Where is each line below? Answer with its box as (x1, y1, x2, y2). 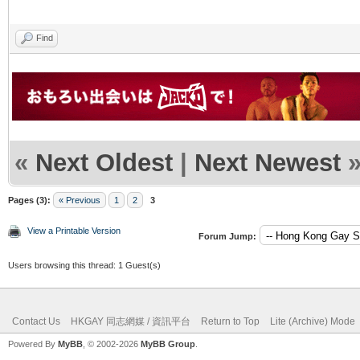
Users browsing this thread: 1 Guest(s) (8, 260, 161, 270)
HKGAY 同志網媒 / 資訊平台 (71, 315, 190, 327)
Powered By (8, 338, 58, 349)
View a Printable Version (27, 225, 121, 235)
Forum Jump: (198, 231, 256, 241)
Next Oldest (35, 148, 173, 177)
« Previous (59, 194, 100, 205)
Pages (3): (8, 194, 51, 205)
